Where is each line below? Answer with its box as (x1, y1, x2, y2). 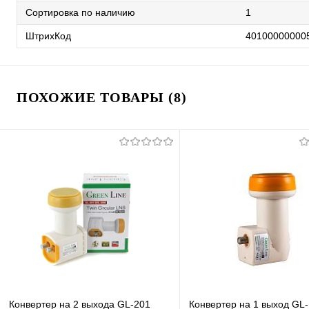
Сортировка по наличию (26, 6, 135, 18)
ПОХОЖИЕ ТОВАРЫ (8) (17, 89, 187, 105)
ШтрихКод (26, 30, 71, 41)
